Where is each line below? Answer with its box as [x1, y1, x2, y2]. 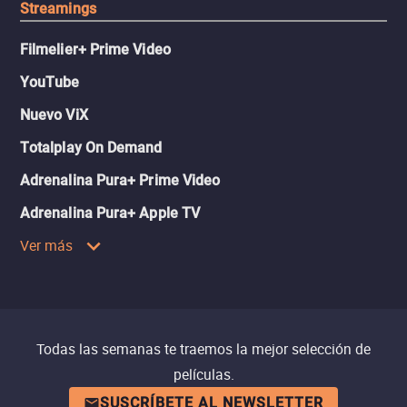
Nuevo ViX [20, 106, 88, 124]
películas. [173, 364, 234, 385]
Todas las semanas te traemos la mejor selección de [36, 339, 371, 360]
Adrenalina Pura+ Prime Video [20, 172, 221, 190]
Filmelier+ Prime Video [20, 41, 171, 59]
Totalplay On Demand [20, 139, 163, 157]
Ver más [20, 235, 74, 256]
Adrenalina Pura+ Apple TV [20, 204, 200, 223]
